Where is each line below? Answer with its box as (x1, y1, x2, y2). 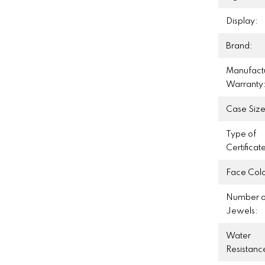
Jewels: (226, 206, 258, 215)
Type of (226, 130, 257, 138)
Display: (226, 17, 258, 25)
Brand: (226, 41, 253, 50)
